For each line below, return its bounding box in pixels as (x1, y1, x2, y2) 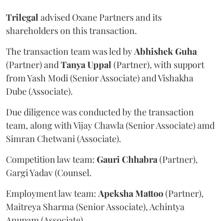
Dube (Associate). (6, 85, 73, 97)
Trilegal (6, 11, 38, 23)
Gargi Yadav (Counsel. (6, 167, 92, 179)
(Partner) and (6, 59, 61, 71)
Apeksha (98, 187, 133, 199)
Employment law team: (6, 187, 98, 199)
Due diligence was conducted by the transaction (6, 106, 194, 118)
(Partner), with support (111, 59, 204, 71)
